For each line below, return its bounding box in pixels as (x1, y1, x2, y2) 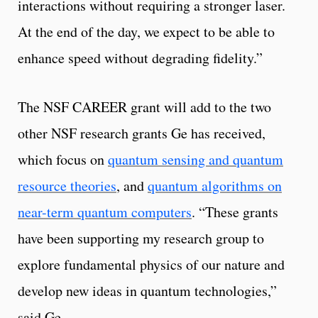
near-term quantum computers (18, 202, 192, 222)
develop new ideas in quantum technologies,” (18, 281, 277, 301)
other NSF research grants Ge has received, (18, 124, 265, 143)
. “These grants (192, 202, 278, 222)
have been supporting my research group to (18, 229, 264, 248)
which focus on (18, 150, 108, 170)
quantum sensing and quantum (108, 150, 283, 170)
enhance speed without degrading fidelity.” (18, 48, 263, 68)
